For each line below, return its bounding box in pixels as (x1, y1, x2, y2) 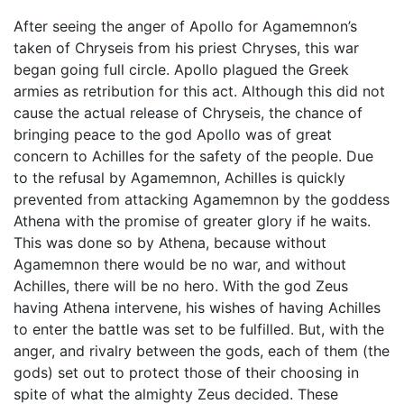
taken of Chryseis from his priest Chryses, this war (14, 39, 359, 57)
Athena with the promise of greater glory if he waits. (14, 212, 371, 230)
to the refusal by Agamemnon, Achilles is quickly (14, 169, 345, 187)
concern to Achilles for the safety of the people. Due (14, 147, 373, 165)
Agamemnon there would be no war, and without (14, 255, 346, 273)
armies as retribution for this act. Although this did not (14, 82, 385, 100)
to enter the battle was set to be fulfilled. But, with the (14, 320, 384, 338)
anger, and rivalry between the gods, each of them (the (14, 342, 390, 360)
